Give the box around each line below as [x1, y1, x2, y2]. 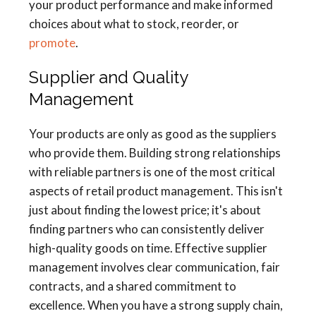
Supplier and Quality [29, 67, 188, 88]
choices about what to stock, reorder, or [29, 16, 239, 32]
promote [29, 35, 75, 51]
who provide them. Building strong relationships [29, 145, 281, 161]
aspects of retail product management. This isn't [29, 183, 283, 199]
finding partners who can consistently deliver [29, 221, 265, 237]
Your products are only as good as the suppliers [29, 126, 276, 142]
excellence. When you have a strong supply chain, [29, 298, 283, 313]
